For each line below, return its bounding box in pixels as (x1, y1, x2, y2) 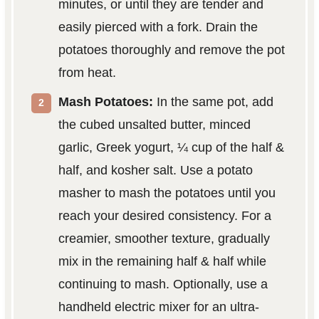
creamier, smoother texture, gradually (58, 231, 270, 246)
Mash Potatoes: (58, 94, 153, 109)
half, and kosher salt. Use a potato (58, 162, 253, 177)
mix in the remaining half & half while (58, 253, 266, 268)
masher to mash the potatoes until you (58, 185, 276, 200)
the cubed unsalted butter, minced (58, 117, 251, 132)
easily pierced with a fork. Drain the (58, 19, 258, 34)
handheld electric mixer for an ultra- (58, 299, 259, 314)
